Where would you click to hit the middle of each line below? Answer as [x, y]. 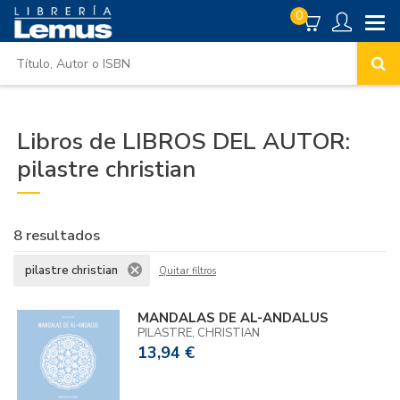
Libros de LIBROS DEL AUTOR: [183, 142]
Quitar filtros [187, 271]
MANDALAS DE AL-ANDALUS [233, 318]
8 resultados [57, 235]
